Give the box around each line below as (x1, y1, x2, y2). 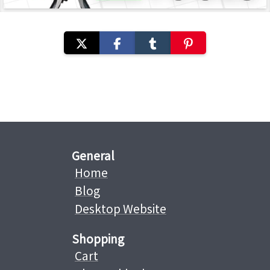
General (72, 147, 115, 165)
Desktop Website (75, 200, 166, 218)
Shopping (72, 230, 124, 248)
